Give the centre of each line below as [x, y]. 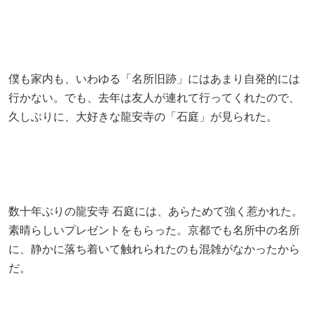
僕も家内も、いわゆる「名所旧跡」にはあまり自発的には [154, 78]
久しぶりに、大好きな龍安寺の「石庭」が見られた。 [143, 116]
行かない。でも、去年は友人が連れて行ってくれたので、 [154, 97]
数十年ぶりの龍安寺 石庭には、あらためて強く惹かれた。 [156, 211]
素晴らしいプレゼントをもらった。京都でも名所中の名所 [154, 230]
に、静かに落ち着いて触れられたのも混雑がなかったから [154, 249]
